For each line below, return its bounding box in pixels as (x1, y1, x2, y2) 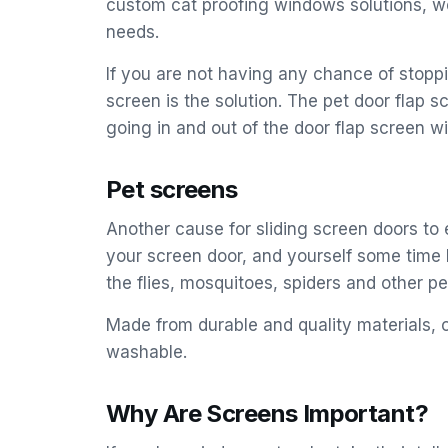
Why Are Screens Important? (106, 399, 429, 428)
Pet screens (106, 175, 238, 204)
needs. (106, 22, 159, 42)
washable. (106, 342, 187, 362)
